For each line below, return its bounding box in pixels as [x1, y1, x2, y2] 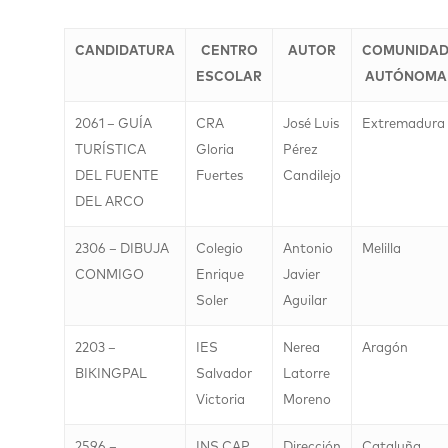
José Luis [283, 118, 339, 131]
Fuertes [196, 170, 243, 183]
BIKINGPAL [75, 368, 147, 381]
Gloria [196, 144, 234, 157]
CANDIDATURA [75, 45, 175, 58]
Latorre [283, 368, 330, 381]
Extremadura [362, 118, 445, 131]
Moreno [283, 394, 331, 407]
